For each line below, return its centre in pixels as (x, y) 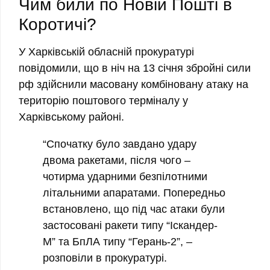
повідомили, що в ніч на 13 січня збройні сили (135, 68)
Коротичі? (58, 25)
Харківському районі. (71, 117)
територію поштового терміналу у (103, 101)
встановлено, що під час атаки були (134, 209)
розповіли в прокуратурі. (105, 258)
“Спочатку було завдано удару (120, 144)
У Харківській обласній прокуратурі (106, 52)
